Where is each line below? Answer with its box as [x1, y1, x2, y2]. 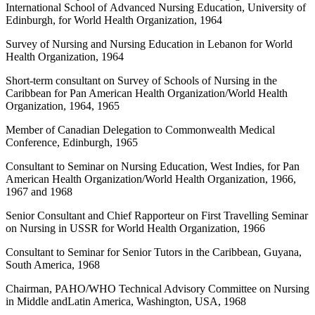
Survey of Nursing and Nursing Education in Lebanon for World [6, 37, 292, 50]
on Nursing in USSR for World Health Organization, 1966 [6, 221, 265, 234]
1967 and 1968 [6, 185, 72, 198]
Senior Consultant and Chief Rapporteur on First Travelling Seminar [6, 209, 308, 221]
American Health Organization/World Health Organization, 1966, [6, 172, 296, 185]
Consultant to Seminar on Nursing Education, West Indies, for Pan [6, 160, 300, 172]
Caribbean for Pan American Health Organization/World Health [6, 86, 288, 99]
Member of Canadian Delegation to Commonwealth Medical [6, 123, 275, 136]
